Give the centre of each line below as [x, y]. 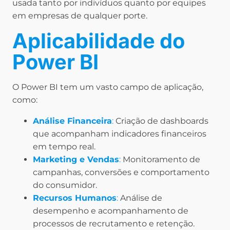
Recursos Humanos [75, 198]
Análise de [140, 198]
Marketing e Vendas [76, 160]
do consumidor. [65, 185]
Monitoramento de [161, 160]
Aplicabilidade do [99, 41]
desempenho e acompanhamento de [111, 211]
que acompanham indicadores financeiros [120, 134]
